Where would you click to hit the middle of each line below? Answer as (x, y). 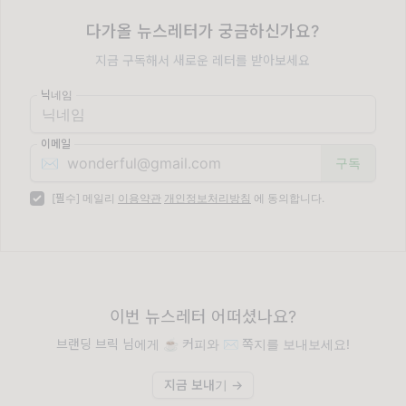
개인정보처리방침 (208, 198)
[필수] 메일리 (85, 198)
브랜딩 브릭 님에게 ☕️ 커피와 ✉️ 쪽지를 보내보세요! (203, 344)
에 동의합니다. (288, 198)
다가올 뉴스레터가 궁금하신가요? (203, 32)
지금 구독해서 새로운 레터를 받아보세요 (203, 61)
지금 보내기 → (203, 385)
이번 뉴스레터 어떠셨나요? (203, 317)
